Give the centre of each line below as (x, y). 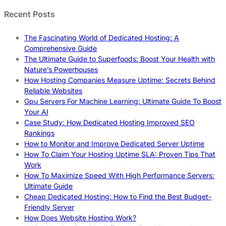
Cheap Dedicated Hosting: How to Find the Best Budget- (118, 196)
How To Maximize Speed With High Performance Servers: (119, 175)
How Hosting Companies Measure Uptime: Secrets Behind (120, 80)
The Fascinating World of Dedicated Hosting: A (102, 37)
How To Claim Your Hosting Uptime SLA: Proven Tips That (120, 154)
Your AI (36, 111)
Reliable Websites (53, 90)
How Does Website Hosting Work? (80, 217)
